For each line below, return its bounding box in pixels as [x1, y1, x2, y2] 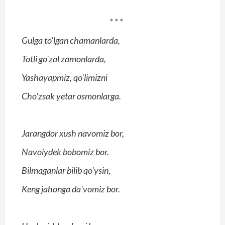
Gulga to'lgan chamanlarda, [22, 35, 120, 46]
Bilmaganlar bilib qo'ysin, [22, 165, 110, 176]
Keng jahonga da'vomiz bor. [22, 183, 120, 195]
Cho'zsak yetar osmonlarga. [22, 90, 121, 102]
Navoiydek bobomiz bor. [22, 146, 109, 158]
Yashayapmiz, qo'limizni [22, 72, 107, 83]
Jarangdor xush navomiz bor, [22, 128, 124, 139]
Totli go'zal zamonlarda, [22, 53, 106, 65]
